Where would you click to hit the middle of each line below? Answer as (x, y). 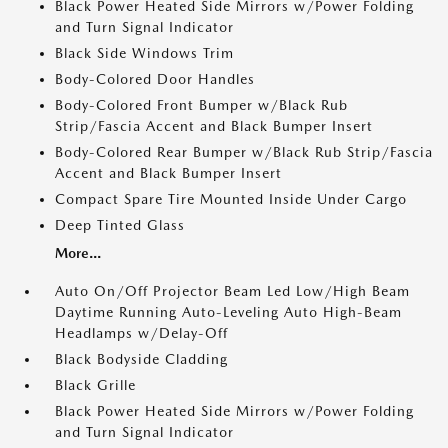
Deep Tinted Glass (120, 225)
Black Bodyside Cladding (141, 359)
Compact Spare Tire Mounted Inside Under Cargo (231, 199)
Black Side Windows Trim (144, 53)
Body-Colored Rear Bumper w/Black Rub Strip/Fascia (244, 152)
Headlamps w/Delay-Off (141, 333)
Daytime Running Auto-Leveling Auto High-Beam (228, 312)
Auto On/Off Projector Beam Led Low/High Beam (232, 291)
